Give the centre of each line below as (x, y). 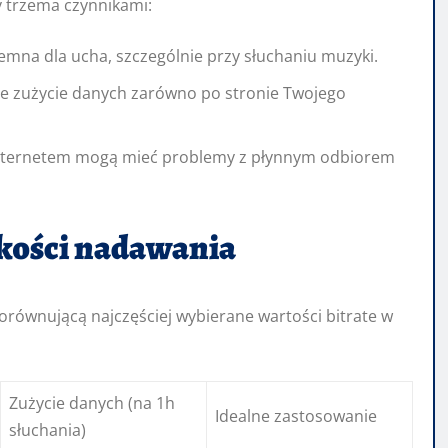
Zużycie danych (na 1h (92, 403)
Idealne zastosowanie (296, 416)
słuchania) (47, 430)
